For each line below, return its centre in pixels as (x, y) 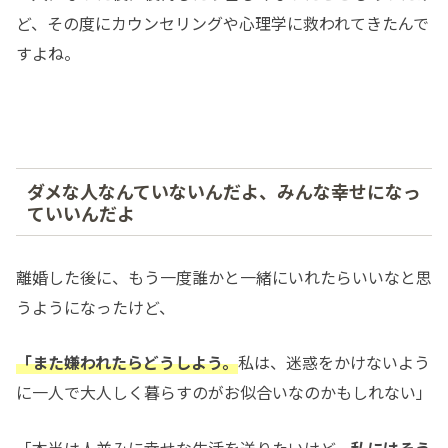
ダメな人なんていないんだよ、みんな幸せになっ (223, 190)
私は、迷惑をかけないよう (334, 362)
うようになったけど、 (95, 306)
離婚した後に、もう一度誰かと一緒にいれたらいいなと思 (224, 276)
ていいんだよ (80, 212)
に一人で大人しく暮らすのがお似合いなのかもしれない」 (224, 392)
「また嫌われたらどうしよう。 (127, 362)
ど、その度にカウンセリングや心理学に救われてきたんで (222, 23)
